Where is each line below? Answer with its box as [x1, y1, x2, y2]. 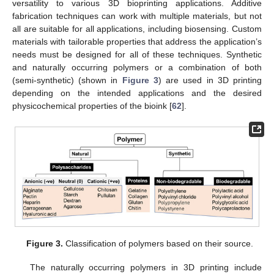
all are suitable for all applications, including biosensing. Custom [12, 24, 262, 34]
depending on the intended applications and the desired [12, 88, 262, 98]
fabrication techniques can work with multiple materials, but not [12, 11, 262, 21]
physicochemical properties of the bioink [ [12, 101, 172, 111]
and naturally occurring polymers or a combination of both [12, 62, 262, 73]
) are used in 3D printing [158, 75, 262, 86]
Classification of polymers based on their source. [62, 239, 253, 249]
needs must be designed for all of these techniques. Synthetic [12, 50, 262, 60]
